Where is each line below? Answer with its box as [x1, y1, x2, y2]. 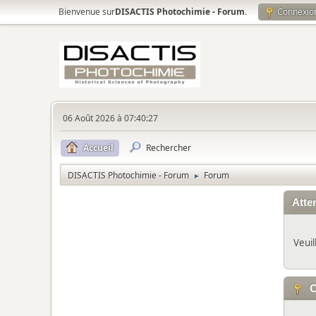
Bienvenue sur [59, 6, 115, 18]
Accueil [83, 142, 114, 154]
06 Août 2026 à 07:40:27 [63, 112, 158, 124]
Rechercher [146, 142, 191, 154]
